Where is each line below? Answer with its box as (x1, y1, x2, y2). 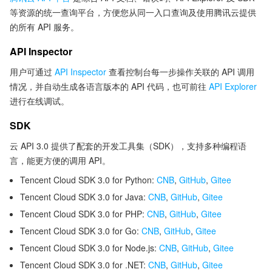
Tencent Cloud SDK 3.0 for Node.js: (20, 242, 159, 254)
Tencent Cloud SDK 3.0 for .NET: (20, 259, 148, 271)
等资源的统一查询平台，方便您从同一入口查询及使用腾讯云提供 (10, 6, 256, 18)
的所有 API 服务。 (10, 21, 79, 33)
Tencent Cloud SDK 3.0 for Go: (20, 225, 141, 237)
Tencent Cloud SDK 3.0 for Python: (20, 174, 157, 186)
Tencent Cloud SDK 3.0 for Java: (20, 191, 148, 203)
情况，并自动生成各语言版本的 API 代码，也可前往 (10, 80, 209, 92)
